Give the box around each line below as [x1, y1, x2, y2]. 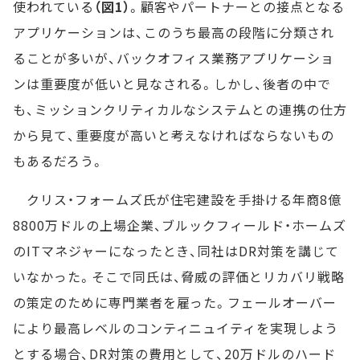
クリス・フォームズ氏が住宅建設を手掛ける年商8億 [13, 190, 342, 209]
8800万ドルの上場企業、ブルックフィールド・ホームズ [13, 215, 346, 235]
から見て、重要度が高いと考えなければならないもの [13, 125, 335, 145]
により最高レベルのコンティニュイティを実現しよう [13, 318, 339, 337]
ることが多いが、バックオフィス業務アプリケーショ [13, 48, 335, 67]
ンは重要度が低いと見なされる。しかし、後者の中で [13, 74, 332, 93]
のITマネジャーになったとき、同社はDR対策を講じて [13, 241, 339, 260]
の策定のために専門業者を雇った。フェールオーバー [13, 292, 337, 312]
